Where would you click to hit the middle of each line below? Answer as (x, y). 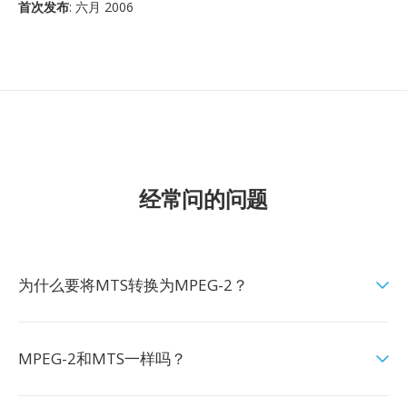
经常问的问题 (203, 199)
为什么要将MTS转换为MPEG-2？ (133, 285)
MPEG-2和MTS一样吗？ (102, 358)
